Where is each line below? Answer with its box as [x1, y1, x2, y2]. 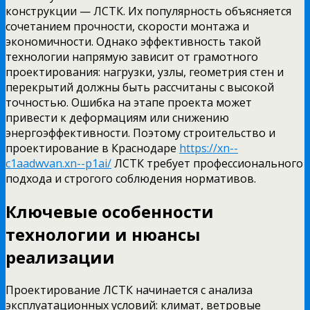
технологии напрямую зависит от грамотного [6, 48, 258, 64]
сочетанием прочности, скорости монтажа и [6, 18, 249, 34]
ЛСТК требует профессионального [111, 155, 303, 171]
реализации [6, 245, 115, 268]
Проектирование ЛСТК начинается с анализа [6, 282, 253, 298]
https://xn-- [179, 140, 238, 156]
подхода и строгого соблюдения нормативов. [6, 170, 256, 186]
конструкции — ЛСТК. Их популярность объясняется [6, 3, 291, 19]
